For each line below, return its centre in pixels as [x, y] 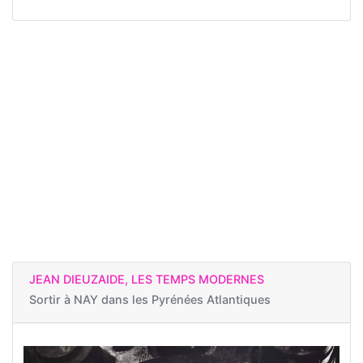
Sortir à [51, 300]
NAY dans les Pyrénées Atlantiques [172, 300]
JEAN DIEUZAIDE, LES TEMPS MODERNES [147, 280]
